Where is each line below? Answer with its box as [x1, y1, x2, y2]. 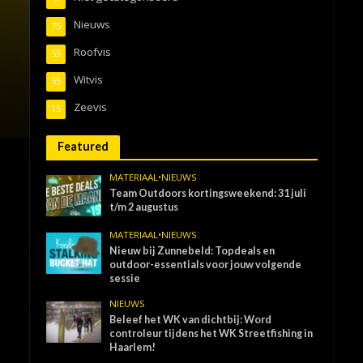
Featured [57, 139, 109, 153]
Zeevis [73, 99, 107, 114]
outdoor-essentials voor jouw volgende [109, 258, 302, 271]
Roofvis [73, 44, 111, 59]
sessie [109, 271, 141, 284]
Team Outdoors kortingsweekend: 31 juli [109, 186, 307, 199]
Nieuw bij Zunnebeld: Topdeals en [109, 244, 275, 257]
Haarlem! [109, 340, 156, 353]
